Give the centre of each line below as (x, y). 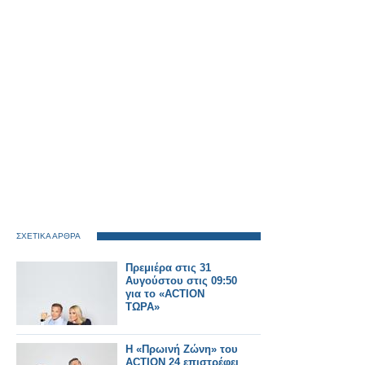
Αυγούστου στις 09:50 (181, 281)
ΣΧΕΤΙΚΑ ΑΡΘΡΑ (48, 236)
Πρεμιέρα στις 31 (168, 268)
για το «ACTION (165, 294)
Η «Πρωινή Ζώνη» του (182, 349)
